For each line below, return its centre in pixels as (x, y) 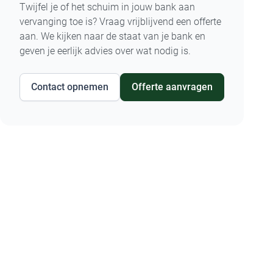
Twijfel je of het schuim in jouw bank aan (107, 7)
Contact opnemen (70, 87)
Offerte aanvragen (172, 87)
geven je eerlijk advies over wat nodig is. (105, 51)
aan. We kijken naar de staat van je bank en (112, 37)
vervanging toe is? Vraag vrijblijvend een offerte (120, 22)
